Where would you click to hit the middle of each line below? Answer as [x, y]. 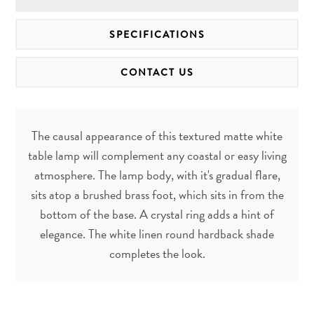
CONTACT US [157, 72]
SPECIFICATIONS [157, 34]
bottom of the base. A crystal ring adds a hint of [157, 214]
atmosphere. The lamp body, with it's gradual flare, [157, 175]
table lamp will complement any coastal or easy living [157, 155]
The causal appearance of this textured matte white [157, 136]
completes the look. [157, 253]
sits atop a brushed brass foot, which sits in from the [157, 194]
